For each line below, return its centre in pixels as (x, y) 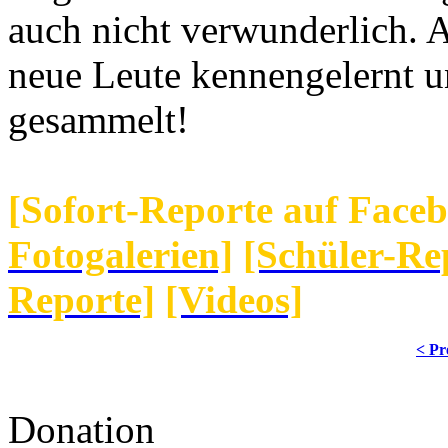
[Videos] (234, 300)
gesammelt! (98, 120)
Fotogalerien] (120, 255)
